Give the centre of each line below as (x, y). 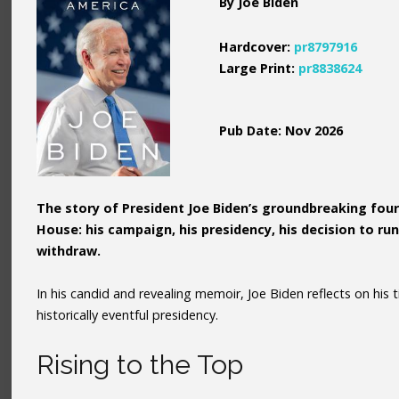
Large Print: (259, 68)
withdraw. (69, 250)
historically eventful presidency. (128, 314)
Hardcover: (257, 46)
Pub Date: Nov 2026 (281, 130)
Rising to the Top (140, 364)
